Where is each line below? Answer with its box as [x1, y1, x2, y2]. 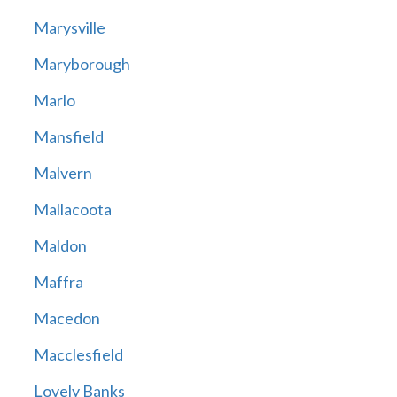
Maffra [33, 272, 83, 292]
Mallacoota [33, 199, 112, 220]
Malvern [33, 163, 92, 183]
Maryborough [33, 54, 130, 74]
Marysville [33, 18, 105, 38]
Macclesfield [33, 345, 123, 365]
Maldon [33, 236, 87, 256]
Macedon [33, 308, 100, 329]
